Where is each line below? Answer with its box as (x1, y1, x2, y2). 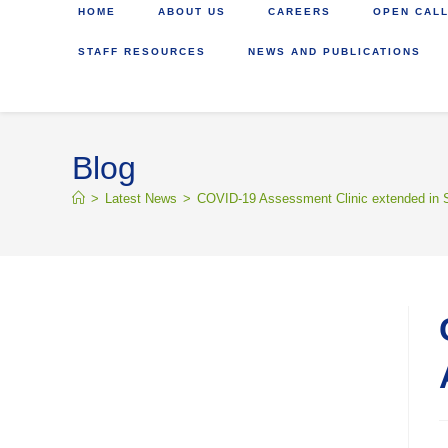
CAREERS (268, 6, 331, 17)
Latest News (105, 191, 177, 206)
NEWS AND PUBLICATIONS (248, 46, 421, 57)
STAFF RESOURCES (78, 46, 206, 57)
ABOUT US (158, 6, 226, 17)
